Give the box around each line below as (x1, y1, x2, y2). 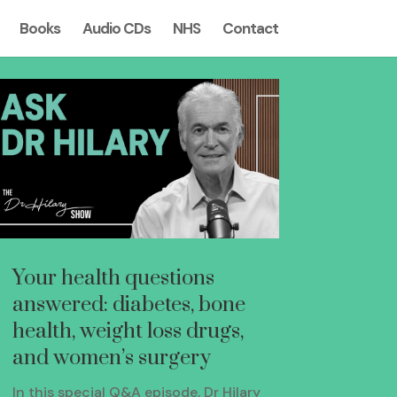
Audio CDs (82, 19, 151, 38)
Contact (222, 19, 278, 38)
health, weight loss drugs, (12, 318, 244, 346)
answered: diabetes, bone (12, 292, 245, 319)
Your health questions (12, 265, 214, 292)
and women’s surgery (12, 345, 211, 372)
